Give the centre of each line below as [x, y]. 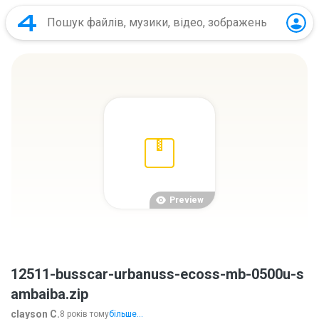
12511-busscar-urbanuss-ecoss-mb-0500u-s [157, 274]
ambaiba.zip [49, 294]
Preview [187, 200]
